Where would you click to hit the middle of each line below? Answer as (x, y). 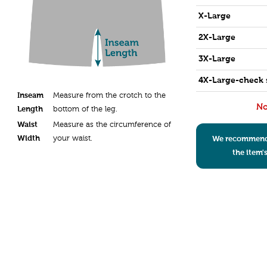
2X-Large (217, 38)
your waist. (73, 139)
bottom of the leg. (85, 110)
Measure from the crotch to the (109, 96)
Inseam (30, 96)
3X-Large (217, 59)
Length (30, 110)
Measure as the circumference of (112, 125)
